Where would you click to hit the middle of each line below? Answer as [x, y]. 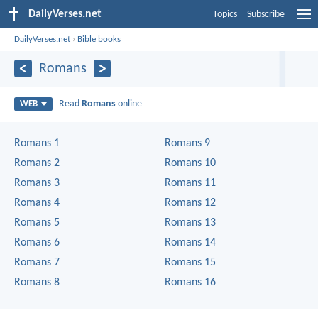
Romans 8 [37, 282]
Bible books [99, 39]
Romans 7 [37, 262]
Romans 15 [190, 262]
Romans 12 [190, 203]
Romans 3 [37, 183]
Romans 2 [37, 163]
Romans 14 [190, 242]
